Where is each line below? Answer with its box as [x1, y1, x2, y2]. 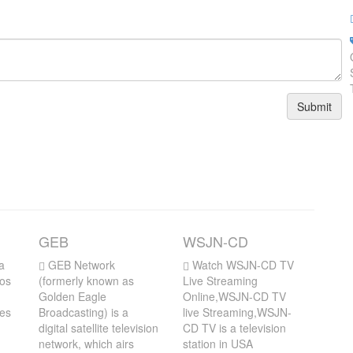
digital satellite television [39, 320, 158, 336]
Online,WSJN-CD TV [182, 288, 286, 304]
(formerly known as [39, 273, 134, 288]
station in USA [182, 336, 253, 351]
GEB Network [45, 257, 115, 273]
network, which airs [39, 336, 134, 351]
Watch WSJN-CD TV [188, 257, 294, 273]
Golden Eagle [39, 288, 106, 304]
